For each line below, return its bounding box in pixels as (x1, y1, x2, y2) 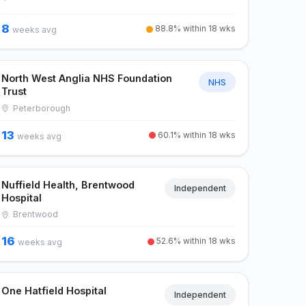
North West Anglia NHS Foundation (1, 72, 173, 85)
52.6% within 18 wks (154, 236, 236, 247)
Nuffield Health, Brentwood (1, 178, 135, 191)
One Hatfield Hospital (1, 285, 107, 297)
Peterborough (10, 102, 71, 113)
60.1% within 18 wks (155, 129, 236, 140)
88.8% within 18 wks (152, 23, 236, 34)
